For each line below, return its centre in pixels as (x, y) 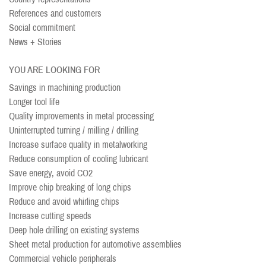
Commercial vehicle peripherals (63, 259)
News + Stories (35, 42)
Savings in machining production (65, 88)
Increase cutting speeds (50, 216)
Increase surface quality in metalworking (78, 145)
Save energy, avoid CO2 (51, 173)
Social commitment (42, 28)
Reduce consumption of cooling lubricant (79, 159)
